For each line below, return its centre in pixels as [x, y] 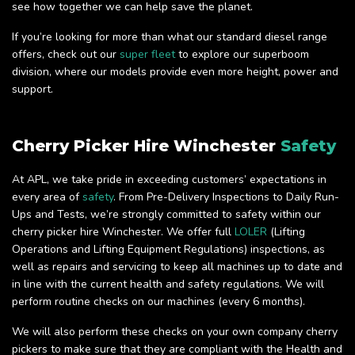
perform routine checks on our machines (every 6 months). [158, 302]
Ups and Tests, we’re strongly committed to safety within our [166, 215]
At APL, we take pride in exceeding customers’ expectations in [169, 180]
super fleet [147, 55]
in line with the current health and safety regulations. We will [168, 284]
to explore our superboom [242, 55]
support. [32, 90]
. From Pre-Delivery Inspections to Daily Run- [226, 197]
